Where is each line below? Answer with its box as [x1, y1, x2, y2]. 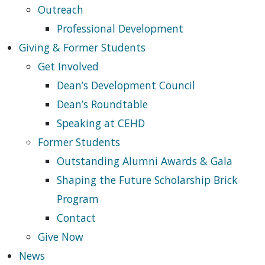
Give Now [38, 230, 83, 244]
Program [57, 192, 99, 206]
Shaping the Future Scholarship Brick [57, 173, 238, 187]
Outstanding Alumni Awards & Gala [57, 154, 232, 168]
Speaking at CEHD [57, 116, 145, 130]
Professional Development [57, 21, 183, 35]
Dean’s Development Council [57, 78, 195, 92]
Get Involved [38, 59, 99, 73]
